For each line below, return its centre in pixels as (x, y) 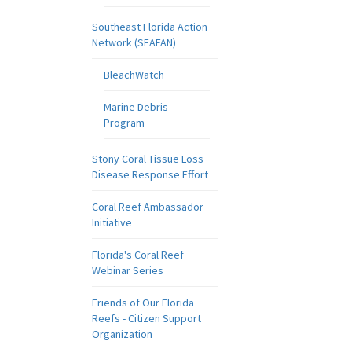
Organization (122, 334)
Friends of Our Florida (143, 302)
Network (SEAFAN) (134, 42)
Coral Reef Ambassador (148, 207)
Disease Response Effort (150, 174)
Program (124, 123)
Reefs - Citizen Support (147, 318)
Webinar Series (128, 270)
